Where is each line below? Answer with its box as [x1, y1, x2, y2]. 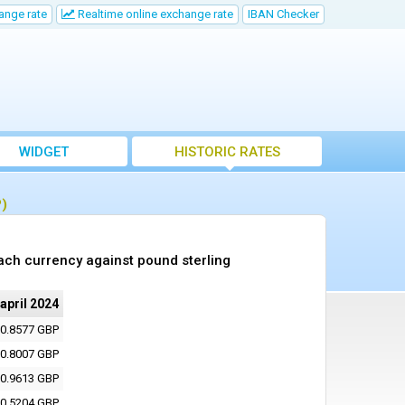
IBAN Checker [248, 7, 319, 21]
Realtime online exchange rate [75, 7, 233, 21]
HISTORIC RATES [174, 144, 280, 160]
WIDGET [18, 144, 69, 160]
